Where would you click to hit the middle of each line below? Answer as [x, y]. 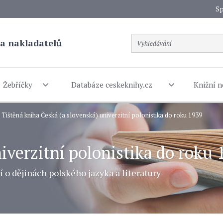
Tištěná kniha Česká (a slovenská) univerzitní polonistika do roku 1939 [102, 115]
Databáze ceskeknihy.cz [111, 84]
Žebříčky [17, 84]
